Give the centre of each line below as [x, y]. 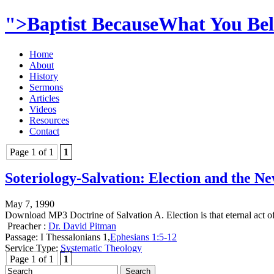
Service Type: [31, 248]
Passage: [21, 237]
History [44, 76]
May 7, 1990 [30, 204]
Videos [43, 109]
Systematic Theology [101, 248]
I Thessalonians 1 [74, 237]
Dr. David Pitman [82, 226]
